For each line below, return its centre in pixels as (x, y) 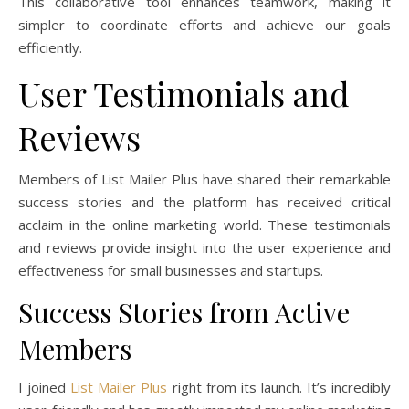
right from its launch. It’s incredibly (279, 387)
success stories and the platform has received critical (204, 201)
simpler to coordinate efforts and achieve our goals (204, 24)
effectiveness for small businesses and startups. (171, 270)
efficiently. (50, 47)
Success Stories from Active (184, 312)
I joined (45, 387)
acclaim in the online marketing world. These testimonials (204, 224)
